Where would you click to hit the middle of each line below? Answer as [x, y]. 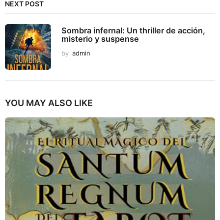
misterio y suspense [100, 39]
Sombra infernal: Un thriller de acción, [133, 30]
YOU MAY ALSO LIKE [49, 103]
